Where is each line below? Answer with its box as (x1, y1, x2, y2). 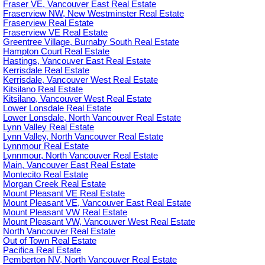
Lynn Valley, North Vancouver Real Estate (3, 131, 163, 141)
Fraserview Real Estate (3, 18, 93, 28)
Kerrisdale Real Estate (3, 65, 89, 75)
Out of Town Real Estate (3, 235, 96, 245)
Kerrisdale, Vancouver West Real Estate (3, 75, 158, 85)
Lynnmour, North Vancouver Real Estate (3, 150, 158, 160)
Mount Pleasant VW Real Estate (3, 207, 127, 217)
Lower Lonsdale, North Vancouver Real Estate (3, 112, 181, 122)
